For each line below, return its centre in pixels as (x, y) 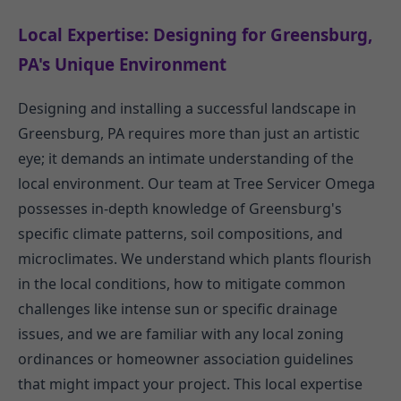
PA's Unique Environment (122, 64)
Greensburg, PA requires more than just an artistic (189, 133)
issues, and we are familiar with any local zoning (181, 333)
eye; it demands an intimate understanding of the (186, 158)
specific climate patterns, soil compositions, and (180, 233)
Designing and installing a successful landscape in (187, 108)
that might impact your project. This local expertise (190, 384)
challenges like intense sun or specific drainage (178, 308)
